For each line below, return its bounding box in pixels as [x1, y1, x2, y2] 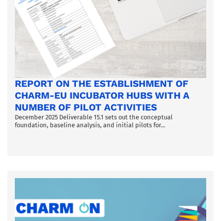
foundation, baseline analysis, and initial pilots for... [15, 121, 165, 129]
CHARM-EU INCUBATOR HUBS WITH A [15, 90, 189, 102]
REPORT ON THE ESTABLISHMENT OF [15, 78, 188, 90]
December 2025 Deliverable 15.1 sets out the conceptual [15, 113, 173, 121]
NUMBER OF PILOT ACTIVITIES [15, 102, 157, 113]
